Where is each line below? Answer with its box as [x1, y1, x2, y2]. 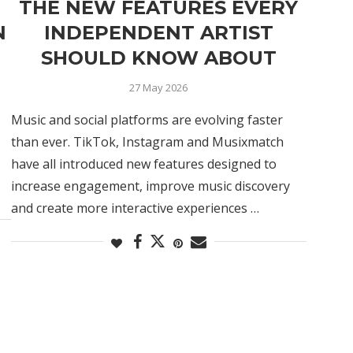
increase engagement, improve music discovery [10, 176, 290, 195]
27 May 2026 [129, 80, 188, 95]
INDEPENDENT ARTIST [43, 20, 273, 44]
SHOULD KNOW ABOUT [40, 46, 277, 69]
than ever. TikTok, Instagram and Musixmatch [10, 132, 284, 150]
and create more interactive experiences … [10, 199, 259, 217]
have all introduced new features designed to [10, 154, 277, 173]
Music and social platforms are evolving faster [10, 110, 283, 128]
